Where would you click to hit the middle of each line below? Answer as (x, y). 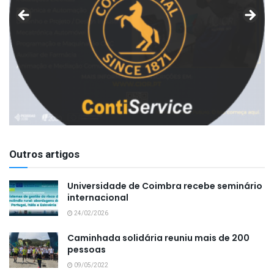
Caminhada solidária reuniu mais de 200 (158, 238)
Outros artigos (44, 155)
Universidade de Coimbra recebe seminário (165, 186)
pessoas (87, 250)
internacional (98, 198)
